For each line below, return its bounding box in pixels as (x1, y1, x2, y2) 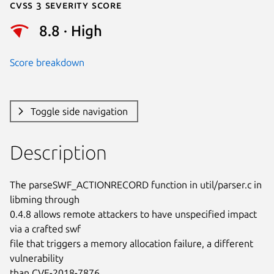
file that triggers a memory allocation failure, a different (10, 237, 253, 249)
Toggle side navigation (30, 105, 128, 117)
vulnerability (10, 252, 64, 264)
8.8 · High (39, 23, 102, 40)
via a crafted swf (10, 223, 81, 234)
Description (10, 141, 107, 163)
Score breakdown (10, 56, 84, 68)
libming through (10, 193, 80, 205)
